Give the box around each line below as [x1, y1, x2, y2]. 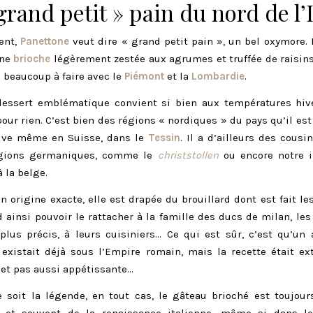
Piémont [124, 70, 167, 83]
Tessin [148, 131, 180, 145]
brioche [13, 52, 50, 66]
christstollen [157, 149, 219, 162]
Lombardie [191, 70, 245, 83]
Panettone [20, 35, 70, 48]
